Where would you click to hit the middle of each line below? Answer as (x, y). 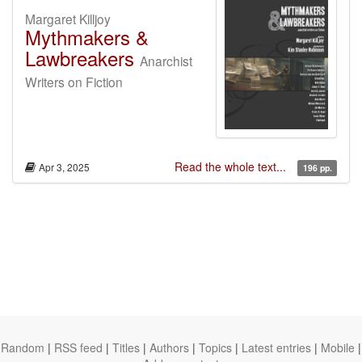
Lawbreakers (80, 58)
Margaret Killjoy (68, 19)
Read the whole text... (232, 167)
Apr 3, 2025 (64, 167)
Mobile (338, 347)
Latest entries (276, 347)
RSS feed (78, 347)
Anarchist (166, 61)
